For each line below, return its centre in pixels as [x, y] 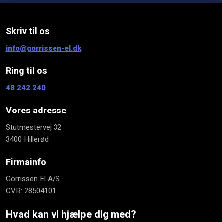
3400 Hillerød [27, 139]
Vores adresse [36, 111]
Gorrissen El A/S [33, 179]
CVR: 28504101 [31, 191]
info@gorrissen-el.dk [43, 48]
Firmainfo [26, 162]
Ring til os [26, 71]
